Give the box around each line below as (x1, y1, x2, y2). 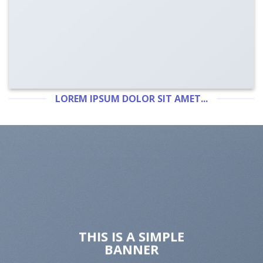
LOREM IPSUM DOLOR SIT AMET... (55, 92, 208, 105)
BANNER (104, 240, 159, 258)
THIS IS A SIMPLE (79, 227, 184, 245)
